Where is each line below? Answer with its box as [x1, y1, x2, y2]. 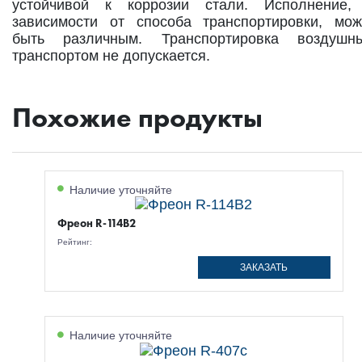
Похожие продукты [12, 99, 263, 135]
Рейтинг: [57, 238, 95, 247]
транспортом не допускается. [12, 47, 210, 64]
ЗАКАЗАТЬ [240, 262, 288, 274]
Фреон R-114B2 [57, 216, 136, 231]
